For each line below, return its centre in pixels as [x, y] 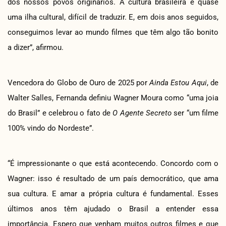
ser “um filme [195, 113]
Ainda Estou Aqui [178, 82]
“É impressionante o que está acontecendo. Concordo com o [113, 163]
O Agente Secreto [142, 113]
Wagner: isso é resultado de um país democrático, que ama [113, 178]
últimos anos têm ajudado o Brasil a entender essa [113, 209]
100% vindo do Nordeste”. [51, 128]
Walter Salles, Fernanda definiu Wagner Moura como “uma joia [113, 98]
